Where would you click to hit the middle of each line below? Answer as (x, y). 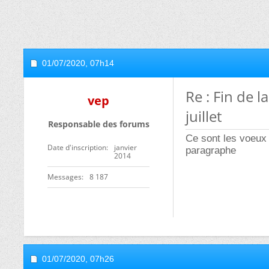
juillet (204, 116)
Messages (65, 177)
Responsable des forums (98, 124)
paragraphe (211, 150)
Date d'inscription (77, 147)
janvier (125, 147)
